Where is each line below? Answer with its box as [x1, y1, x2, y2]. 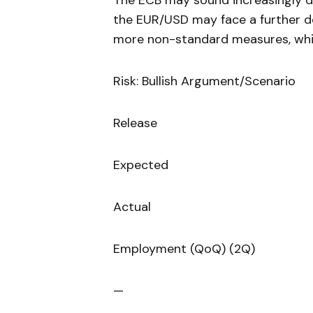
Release [113, 115, 157, 132]
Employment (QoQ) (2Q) [113, 240, 255, 258]
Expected [113, 156, 168, 174]
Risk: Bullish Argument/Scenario [113, 73, 296, 90]
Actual [113, 198, 151, 216]
